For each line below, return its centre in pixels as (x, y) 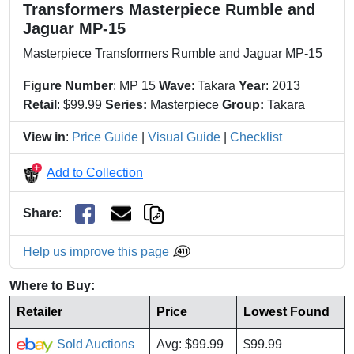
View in (44, 137)
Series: (126, 105)
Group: (243, 105)
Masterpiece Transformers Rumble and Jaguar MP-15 (173, 53)
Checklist (256, 137)
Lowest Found (286, 312)
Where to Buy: (52, 286)
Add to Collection (95, 172)
